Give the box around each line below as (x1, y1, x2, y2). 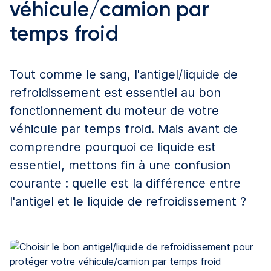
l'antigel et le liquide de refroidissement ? (10, 194, 246, 209)
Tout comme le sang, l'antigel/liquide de (10, 67, 238, 82)
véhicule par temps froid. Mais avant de (10, 121, 238, 136)
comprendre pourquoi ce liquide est (10, 139, 216, 154)
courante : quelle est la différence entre (10, 175, 241, 191)
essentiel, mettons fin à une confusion (10, 157, 230, 172)
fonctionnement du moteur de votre (10, 103, 219, 118)
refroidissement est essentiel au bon (10, 85, 221, 100)
